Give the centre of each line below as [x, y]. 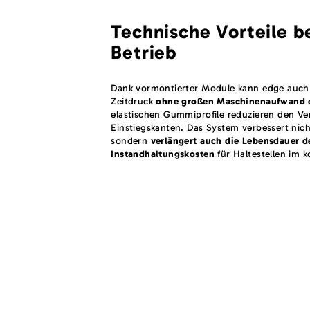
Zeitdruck [134, 101]
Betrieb [144, 52]
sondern [131, 140]
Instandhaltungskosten [163, 154]
